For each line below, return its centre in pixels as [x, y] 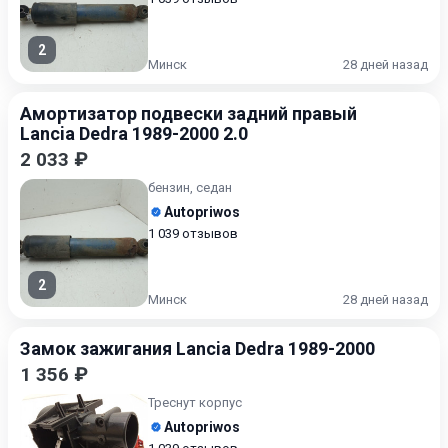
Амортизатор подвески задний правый [188, 113]
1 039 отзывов [193, 233]
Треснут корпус [195, 402]
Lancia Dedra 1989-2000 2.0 [134, 133]
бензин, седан [190, 187]
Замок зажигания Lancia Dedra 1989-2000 [197, 348]
